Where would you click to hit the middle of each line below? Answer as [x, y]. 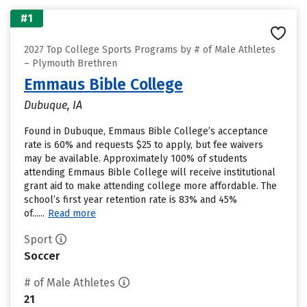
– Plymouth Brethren [71, 63]
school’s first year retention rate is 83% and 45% [131, 200]
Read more [72, 213]
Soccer [42, 256]
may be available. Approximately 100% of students [136, 159]
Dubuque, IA [53, 105]
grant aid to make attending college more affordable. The [150, 186]
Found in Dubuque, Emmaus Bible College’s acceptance [146, 131]
